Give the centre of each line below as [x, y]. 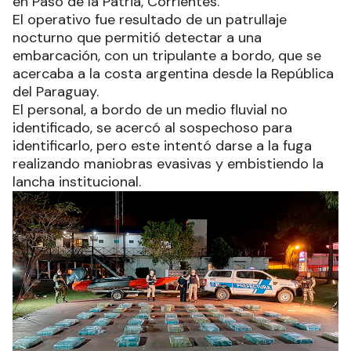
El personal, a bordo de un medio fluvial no [150, 109]
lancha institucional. [77, 181]
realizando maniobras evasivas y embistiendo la [168, 163]
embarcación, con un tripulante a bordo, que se [167, 55]
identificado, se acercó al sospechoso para [152, 127]
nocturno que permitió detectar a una [137, 37]
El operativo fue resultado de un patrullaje [150, 19]
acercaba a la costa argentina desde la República [173, 73]
